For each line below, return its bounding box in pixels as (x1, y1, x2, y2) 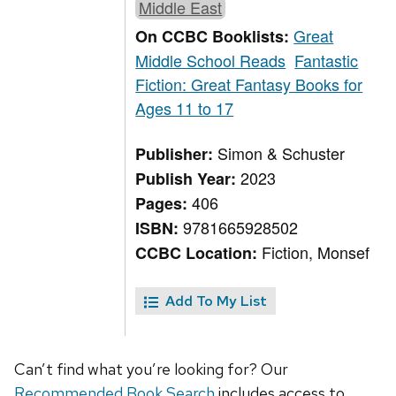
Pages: (135, 192, 193, 216)
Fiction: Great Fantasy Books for (135, 72, 363, 96)
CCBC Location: (135, 241, 263, 265)
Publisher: (135, 142, 218, 166)
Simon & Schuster (217, 141, 346, 165)
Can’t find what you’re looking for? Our (14, 359, 288, 380)
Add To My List (165, 292, 268, 311)
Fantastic (294, 49, 359, 72)
